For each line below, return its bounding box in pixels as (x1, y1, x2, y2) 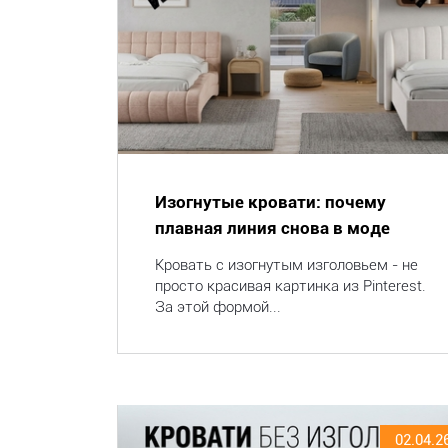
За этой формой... (155, 298, 281, 316)
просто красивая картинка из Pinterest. (155, 277, 426, 295)
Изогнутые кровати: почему (155, 192, 386, 212)
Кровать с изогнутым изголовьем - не (155, 256, 418, 274)
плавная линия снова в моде (155, 218, 390, 238)
